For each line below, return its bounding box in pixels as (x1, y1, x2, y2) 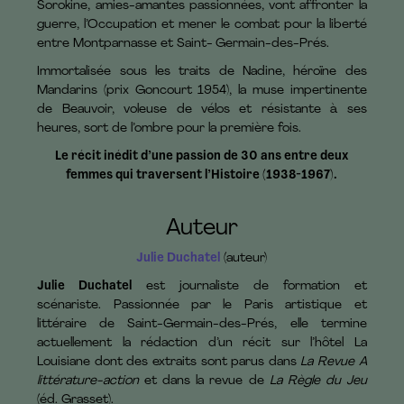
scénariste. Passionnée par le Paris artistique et (37, 298, 367, 313)
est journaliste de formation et (132, 280, 367, 294)
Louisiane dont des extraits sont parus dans (37, 355, 297, 370)
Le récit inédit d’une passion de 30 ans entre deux (54, 150, 349, 164)
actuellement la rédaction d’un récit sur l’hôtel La (37, 336, 367, 351)
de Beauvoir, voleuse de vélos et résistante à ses (37, 103, 367, 117)
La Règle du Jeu (263, 374, 367, 389)
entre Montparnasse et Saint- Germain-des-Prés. (37, 37, 330, 51)
